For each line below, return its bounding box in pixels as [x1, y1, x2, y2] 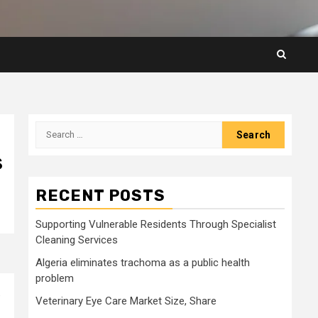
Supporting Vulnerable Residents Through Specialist [35, 217, 276, 231]
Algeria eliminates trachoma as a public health [35, 256, 250, 269]
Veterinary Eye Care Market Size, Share [35, 294, 216, 307]
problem [35, 271, 74, 285]
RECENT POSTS [35, 185, 165, 205]
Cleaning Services [35, 233, 118, 246]
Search [35, 121, 73, 136]
